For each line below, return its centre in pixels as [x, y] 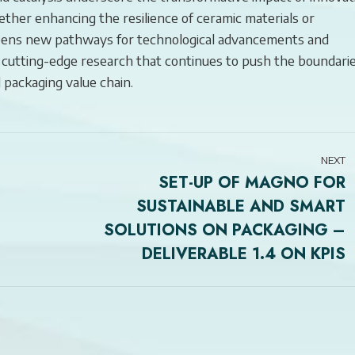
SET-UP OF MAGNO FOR [252, 182]
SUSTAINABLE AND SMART [241, 206]
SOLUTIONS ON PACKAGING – [225, 230]
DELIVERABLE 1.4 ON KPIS [244, 254]
